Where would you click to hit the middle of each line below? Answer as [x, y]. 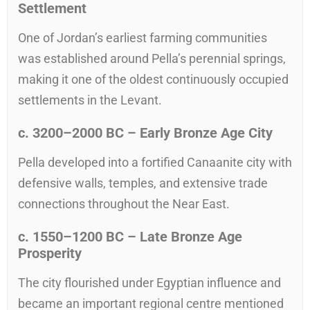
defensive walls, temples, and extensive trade [143, 183]
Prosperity [50, 254]
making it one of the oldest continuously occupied [153, 80]
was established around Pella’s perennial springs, [152, 59]
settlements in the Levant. [90, 100]
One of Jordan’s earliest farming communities [143, 38]
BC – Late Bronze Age [172, 237]
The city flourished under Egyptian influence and [149, 283]
